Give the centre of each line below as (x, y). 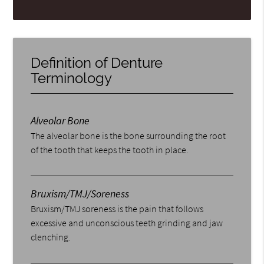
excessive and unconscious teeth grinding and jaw (127, 222)
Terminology (72, 78)
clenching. (51, 237)
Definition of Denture (97, 62)
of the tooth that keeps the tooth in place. (110, 149)
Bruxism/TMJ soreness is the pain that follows (117, 208)
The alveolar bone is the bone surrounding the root (128, 135)
